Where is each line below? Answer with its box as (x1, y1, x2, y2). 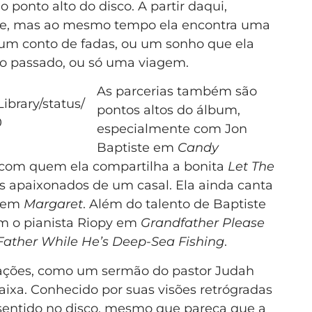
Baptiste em (96, 140, 178, 156)
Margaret (23, 196, 83, 212)
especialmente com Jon (96, 121, 247, 137)
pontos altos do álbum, (96, 102, 240, 118)
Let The (227, 159, 274, 175)
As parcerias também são (96, 84, 257, 100)
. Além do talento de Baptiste (82, 196, 266, 212)
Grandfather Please (140, 215, 265, 231)
